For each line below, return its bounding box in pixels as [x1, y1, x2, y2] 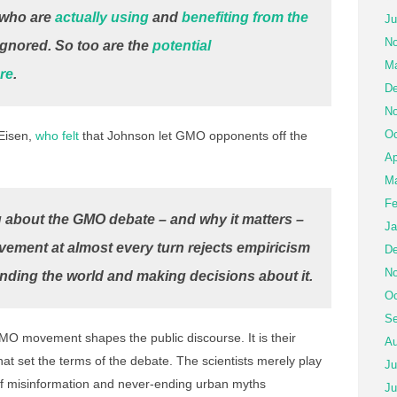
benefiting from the [182, 10, 308, 25]
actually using [55, 10, 149, 25]
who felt [35, 128, 79, 143]
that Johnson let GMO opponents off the [79, 128, 307, 143]
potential [152, 38, 211, 53]
